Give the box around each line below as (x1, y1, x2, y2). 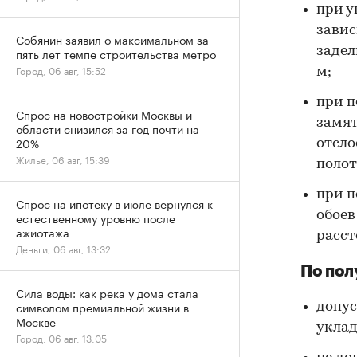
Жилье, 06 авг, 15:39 (16, 151, 110, 167)
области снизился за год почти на (16, 120, 199, 137)
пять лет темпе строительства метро (16, 45, 216, 62)
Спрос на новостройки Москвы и (16, 105, 192, 123)
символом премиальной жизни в (16, 298, 189, 316)
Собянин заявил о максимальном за (16, 30, 209, 48)
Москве (16, 312, 56, 330)
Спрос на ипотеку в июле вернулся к (16, 194, 213, 212)
